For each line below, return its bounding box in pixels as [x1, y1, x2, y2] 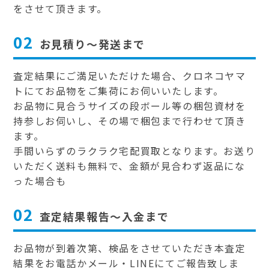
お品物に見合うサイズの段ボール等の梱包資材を [13, 98, 246, 113]
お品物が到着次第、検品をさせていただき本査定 [13, 241, 246, 256]
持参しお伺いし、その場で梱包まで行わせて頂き [13, 113, 246, 128]
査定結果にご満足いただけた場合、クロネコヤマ [13, 68, 246, 83]
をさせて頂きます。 [13, 1, 107, 16]
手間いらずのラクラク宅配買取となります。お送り [13, 144, 256, 159]
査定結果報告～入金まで [39, 208, 169, 225]
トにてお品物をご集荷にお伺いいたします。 [13, 83, 224, 98]
